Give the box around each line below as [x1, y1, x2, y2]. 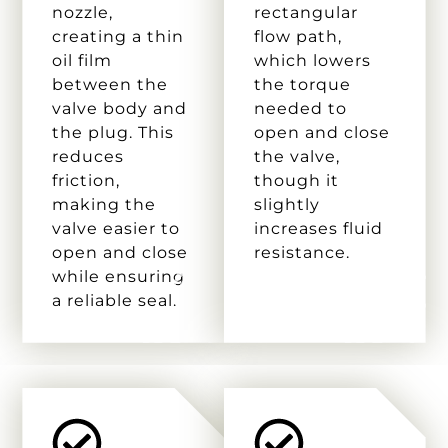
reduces [52, 146, 125, 166]
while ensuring [52, 266, 186, 286]
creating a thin [52, 26, 185, 46]
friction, [52, 170, 121, 190]
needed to [254, 98, 347, 118]
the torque [254, 74, 351, 94]
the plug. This [52, 122, 175, 142]
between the [52, 74, 169, 94]
